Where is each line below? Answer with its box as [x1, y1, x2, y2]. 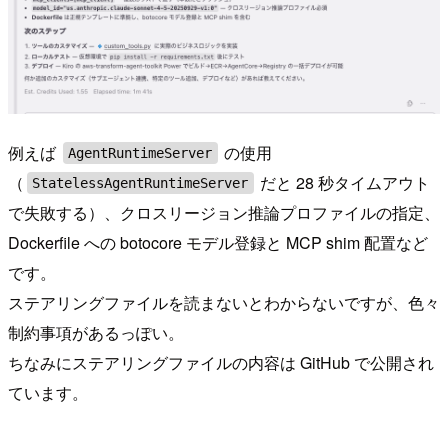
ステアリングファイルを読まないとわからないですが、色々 [8, 290, 440, 314]
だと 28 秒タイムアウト [256, 170, 431, 194]
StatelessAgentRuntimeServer [32, 174, 249, 191]
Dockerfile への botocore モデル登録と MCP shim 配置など [8, 230, 428, 254]
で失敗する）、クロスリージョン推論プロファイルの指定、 [8, 200, 440, 224]
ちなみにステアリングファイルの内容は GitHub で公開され [8, 350, 434, 374]
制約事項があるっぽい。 [8, 320, 184, 344]
